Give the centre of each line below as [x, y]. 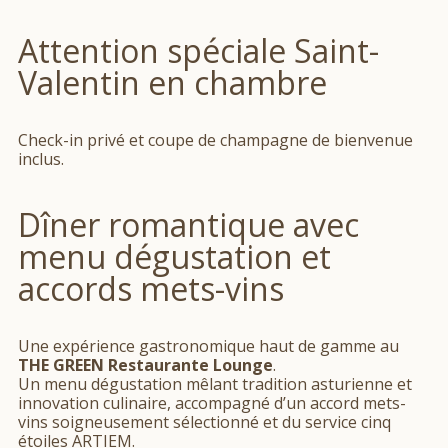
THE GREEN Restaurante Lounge [145, 365]
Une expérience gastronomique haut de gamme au [208, 346]
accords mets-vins [151, 289]
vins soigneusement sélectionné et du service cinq [204, 422]
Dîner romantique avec [188, 225]
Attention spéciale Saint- [198, 51]
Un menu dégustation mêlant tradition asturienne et [215, 384]
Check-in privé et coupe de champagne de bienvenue [215, 140]
